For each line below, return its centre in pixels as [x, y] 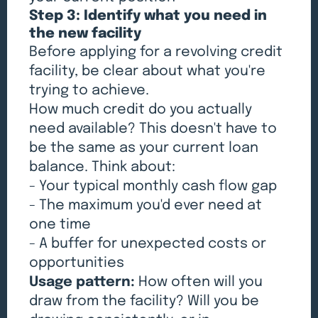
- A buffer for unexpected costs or [148, 244]
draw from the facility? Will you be [144, 302]
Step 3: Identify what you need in [148, 16]
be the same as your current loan [144, 148]
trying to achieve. [89, 91]
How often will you [199, 283]
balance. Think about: [103, 168]
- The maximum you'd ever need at [146, 206]
